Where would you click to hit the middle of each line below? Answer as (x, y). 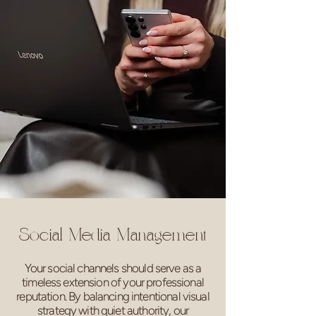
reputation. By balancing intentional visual (113, 296)
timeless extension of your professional (113, 282)
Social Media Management (113, 236)
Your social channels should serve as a (113, 268)
